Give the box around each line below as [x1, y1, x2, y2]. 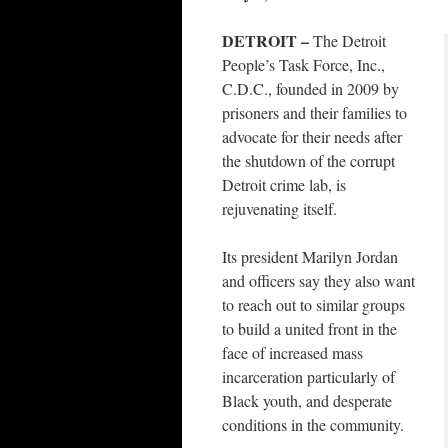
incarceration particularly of [222, 366, 395, 388]
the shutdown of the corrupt [222, 150, 395, 172]
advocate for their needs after [222, 126, 402, 148]
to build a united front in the [222, 318, 397, 340]
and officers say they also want [222, 270, 415, 292]
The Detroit [313, 30, 386, 52]
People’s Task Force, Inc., [222, 54, 385, 76]
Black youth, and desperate [222, 390, 392, 412]
